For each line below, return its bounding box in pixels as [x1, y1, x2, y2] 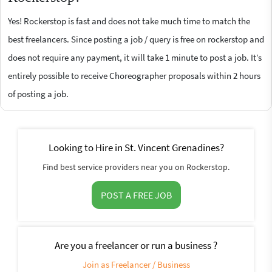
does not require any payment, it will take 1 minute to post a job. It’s [8, 51, 262, 63]
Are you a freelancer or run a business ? [55, 238, 217, 252]
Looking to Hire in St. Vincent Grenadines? [48, 140, 224, 154]
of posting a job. [8, 87, 69, 100]
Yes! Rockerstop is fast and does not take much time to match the [8, 15, 250, 27]
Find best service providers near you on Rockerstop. [42, 161, 229, 172]
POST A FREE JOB [100, 188, 172, 201]
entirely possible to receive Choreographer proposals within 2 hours [8, 69, 260, 81]
